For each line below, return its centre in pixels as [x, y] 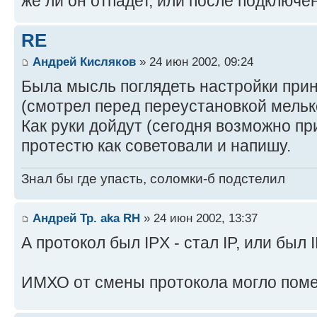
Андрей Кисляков [84, 61]
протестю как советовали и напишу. [156, 145]
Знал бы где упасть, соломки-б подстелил [153, 179]
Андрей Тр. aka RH [86, 218]
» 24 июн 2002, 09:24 [195, 61]
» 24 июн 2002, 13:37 [199, 218]
